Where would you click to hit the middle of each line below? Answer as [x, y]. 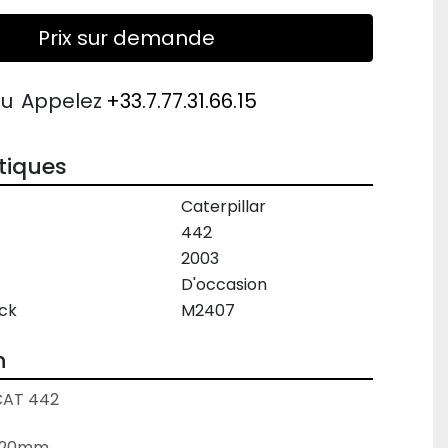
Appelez [62, 101]
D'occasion [223, 284]
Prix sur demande [127, 38]
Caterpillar [223, 206]
